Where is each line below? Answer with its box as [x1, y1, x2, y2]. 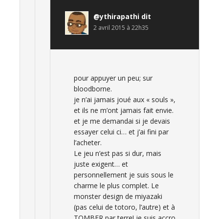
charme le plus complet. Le [74, 181, 159, 190]
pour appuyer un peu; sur [74, 73, 153, 83]
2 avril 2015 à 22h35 [93, 23, 149, 32]
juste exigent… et [74, 159, 128, 169]
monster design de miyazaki [74, 192, 162, 201]
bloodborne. [74, 84, 112, 93]
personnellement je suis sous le [74, 170, 174, 179]
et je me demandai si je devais [74, 116, 170, 126]
